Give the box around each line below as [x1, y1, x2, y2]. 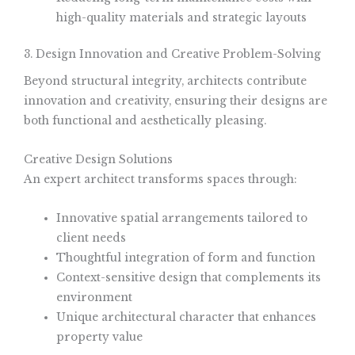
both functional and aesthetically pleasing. [24, 114, 266, 128]
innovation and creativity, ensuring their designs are [24, 94, 327, 109]
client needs [56, 231, 127, 246]
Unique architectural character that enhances [56, 311, 317, 325]
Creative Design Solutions [24, 153, 173, 167]
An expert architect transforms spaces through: [24, 173, 297, 187]
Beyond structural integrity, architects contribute [24, 74, 307, 89]
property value [56, 330, 143, 345]
